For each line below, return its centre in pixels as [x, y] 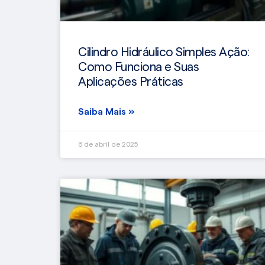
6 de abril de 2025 [108, 145]
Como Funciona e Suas [138, 67]
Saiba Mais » [106, 112]
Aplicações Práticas [131, 82]
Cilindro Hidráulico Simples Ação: [164, 53]
